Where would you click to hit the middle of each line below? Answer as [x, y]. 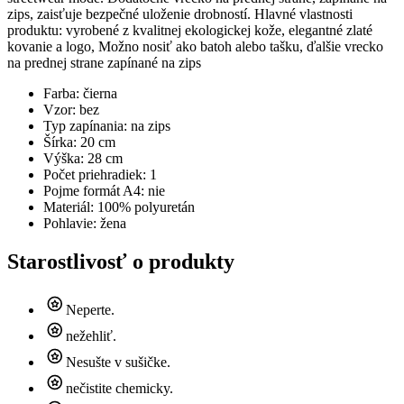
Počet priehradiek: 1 [100, 175]
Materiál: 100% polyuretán [119, 207]
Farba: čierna [80, 94]
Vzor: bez [71, 110]
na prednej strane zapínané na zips [104, 63]
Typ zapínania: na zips [107, 126]
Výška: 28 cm [83, 159]
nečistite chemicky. [119, 389]
